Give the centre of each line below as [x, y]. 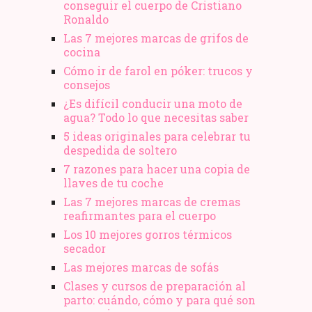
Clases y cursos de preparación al [154, 286]
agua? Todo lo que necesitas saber [156, 117]
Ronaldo [86, 19]
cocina [81, 52]
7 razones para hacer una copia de [156, 169]
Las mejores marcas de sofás [141, 267]
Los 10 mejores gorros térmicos [147, 234]
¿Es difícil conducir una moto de [153, 103]
